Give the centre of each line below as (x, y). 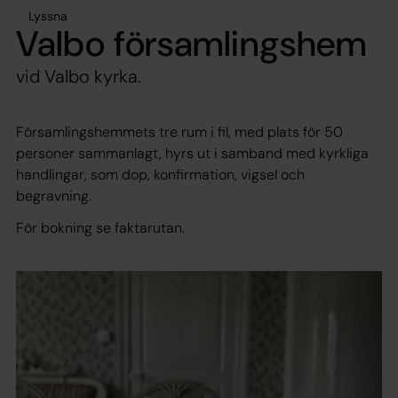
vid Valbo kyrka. (79, 76)
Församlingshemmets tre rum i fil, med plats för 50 (179, 131)
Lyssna (48, 16)
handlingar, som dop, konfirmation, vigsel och (160, 174)
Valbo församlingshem (191, 43)
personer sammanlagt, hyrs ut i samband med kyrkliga (192, 153)
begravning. (54, 195)
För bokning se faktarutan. (100, 227)
